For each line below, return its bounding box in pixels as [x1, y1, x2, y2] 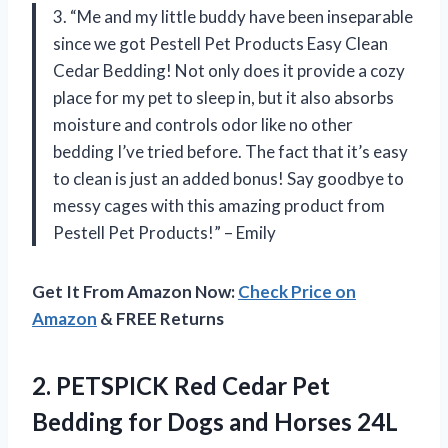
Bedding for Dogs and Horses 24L [32, 407, 398, 437]
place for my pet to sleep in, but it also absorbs [53, 87, 394, 109]
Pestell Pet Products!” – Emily [53, 222, 276, 244]
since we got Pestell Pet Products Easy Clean [53, 33, 388, 55]
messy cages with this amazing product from [53, 195, 385, 217]
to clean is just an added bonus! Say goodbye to [53, 168, 404, 190]
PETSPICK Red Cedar [56, 371, 287, 401]
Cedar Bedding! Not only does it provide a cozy [53, 60, 405, 82]
